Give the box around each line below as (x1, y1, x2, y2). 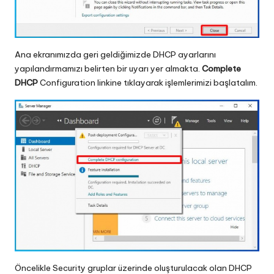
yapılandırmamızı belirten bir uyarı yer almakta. (15, 62, 202, 74)
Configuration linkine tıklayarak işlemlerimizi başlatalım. (38, 76, 257, 88)
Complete (202, 62, 241, 74)
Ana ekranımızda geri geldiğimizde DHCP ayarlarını (15, 48, 216, 60)
